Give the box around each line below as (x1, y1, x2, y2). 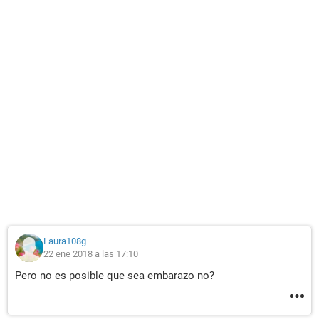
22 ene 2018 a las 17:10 (43, 249, 138, 259)
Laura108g (43, 236, 86, 246)
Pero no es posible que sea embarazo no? (15, 269, 214, 282)
